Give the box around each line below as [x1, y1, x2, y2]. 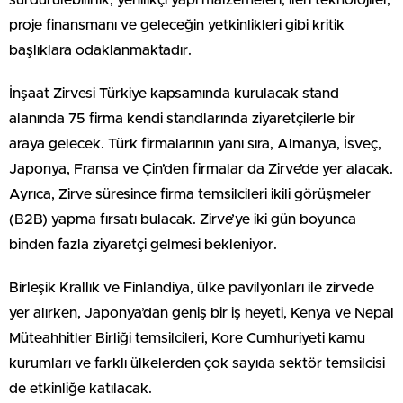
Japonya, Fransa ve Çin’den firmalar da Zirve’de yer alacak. [9, 161, 393, 176]
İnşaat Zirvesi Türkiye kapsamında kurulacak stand [9, 85, 339, 101]
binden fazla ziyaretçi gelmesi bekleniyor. [9, 237, 277, 252]
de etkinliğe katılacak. [9, 381, 152, 396]
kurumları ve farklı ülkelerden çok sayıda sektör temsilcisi [9, 355, 385, 371]
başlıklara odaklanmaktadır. [9, 42, 192, 58]
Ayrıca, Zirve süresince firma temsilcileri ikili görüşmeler [9, 186, 371, 201]
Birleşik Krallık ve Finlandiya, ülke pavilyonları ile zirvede [9, 280, 374, 295]
